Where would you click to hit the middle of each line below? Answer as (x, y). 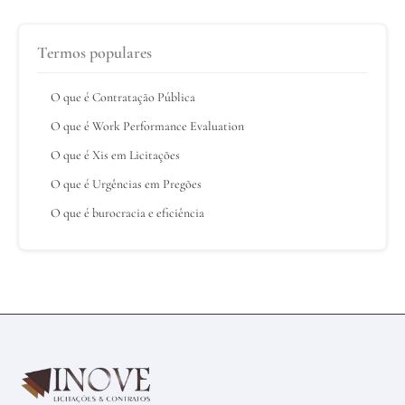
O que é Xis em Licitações (115, 155)
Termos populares (94, 52)
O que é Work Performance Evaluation (147, 126)
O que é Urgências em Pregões (126, 184)
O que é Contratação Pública (123, 97)
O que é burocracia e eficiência (127, 212)
